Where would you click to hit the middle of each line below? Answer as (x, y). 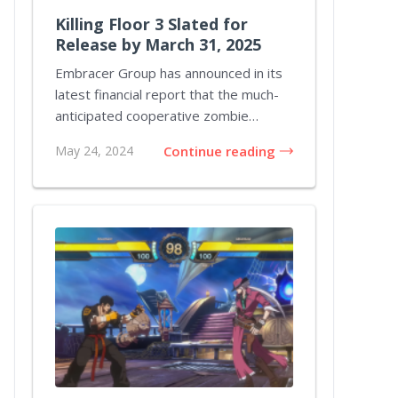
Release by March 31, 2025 (158, 44)
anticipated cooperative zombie (152, 115)
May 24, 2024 (94, 151)
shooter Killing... (103, 137)
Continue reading (219, 151)
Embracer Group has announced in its (169, 73)
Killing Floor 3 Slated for (151, 24)
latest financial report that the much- (167, 94)
